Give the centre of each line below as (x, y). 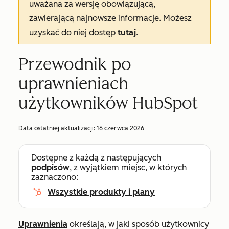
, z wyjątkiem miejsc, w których (128, 167)
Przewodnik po (75, 64)
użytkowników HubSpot (108, 103)
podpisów (50, 167)
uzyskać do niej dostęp (73, 32)
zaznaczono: (55, 177)
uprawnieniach (73, 84)
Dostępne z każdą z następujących (96, 158)
